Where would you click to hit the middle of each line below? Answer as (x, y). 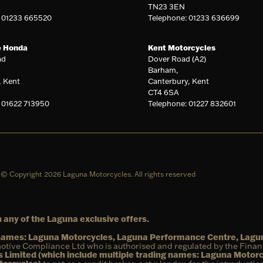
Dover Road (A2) (177, 58)
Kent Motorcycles (182, 47)
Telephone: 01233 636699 (194, 17)
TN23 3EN (167, 6)
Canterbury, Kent (179, 81)
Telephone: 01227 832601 (192, 103)
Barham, (163, 70)
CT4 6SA (164, 92)
